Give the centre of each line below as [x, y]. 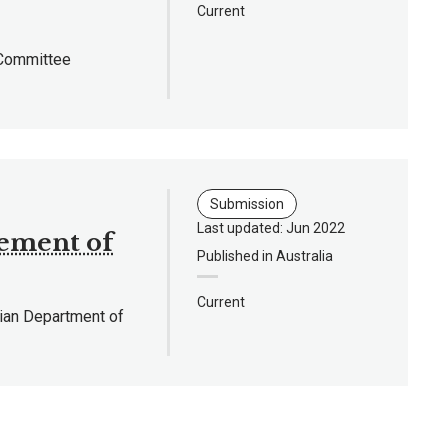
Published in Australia [265, 256]
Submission [247, 204]
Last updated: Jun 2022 [271, 228]
